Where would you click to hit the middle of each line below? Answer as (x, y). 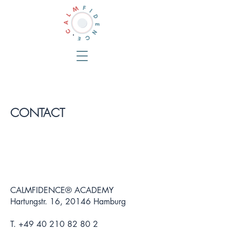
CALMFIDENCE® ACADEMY (62, 190)
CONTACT (37, 113)
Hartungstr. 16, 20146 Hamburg (69, 202)
